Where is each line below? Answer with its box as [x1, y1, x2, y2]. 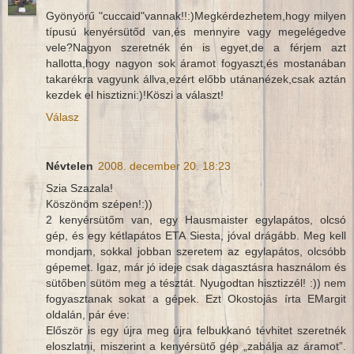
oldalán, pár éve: [46, 307, 130, 321]
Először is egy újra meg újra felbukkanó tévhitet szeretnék [46, 323, 346, 337]
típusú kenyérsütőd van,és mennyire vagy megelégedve [46, 24, 346, 38]
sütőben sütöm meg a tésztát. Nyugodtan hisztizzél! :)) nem [46, 276, 346, 289]
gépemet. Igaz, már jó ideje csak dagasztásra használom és [46, 260, 346, 273]
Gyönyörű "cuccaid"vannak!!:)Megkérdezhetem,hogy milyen [46, 9, 346, 22]
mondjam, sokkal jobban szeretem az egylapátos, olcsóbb [46, 244, 346, 258]
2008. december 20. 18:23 [98, 159, 231, 172]
